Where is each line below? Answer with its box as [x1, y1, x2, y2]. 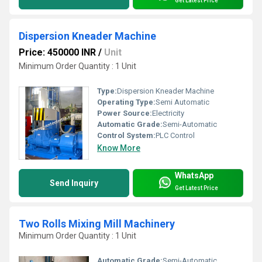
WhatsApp [175, 170, 213, 180]
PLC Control [156, 131, 195, 140]
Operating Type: [97, 98, 156, 107]
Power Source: [97, 109, 152, 118]
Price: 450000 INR [19, 47, 96, 58]
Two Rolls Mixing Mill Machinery [19, 218, 175, 230]
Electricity [152, 109, 184, 118]
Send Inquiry [50, 178, 98, 188]
